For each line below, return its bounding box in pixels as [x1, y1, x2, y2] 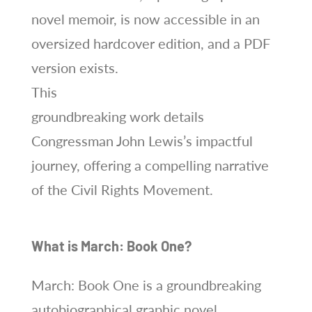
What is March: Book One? [31, 237, 192, 254]
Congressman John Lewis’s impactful [31, 132, 253, 149]
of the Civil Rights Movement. [31, 180, 213, 198]
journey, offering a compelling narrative [31, 156, 269, 173]
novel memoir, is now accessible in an [31, 10, 260, 27]
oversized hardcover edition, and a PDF [31, 34, 270, 52]
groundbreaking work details [31, 107, 204, 125]
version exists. [31, 58, 118, 76]
